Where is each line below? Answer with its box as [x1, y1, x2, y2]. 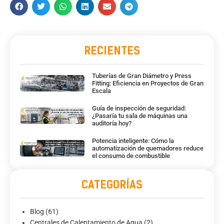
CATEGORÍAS [81, 177, 142, 191]
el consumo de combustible [91, 151, 170, 159]
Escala [91, 86, 111, 94]
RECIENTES [84, 43, 140, 57]
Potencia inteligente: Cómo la [91, 136, 174, 144]
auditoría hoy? [91, 119, 131, 127]
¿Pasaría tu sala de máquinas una [91, 111, 187, 119]
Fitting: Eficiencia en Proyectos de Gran [91, 79, 203, 87]
